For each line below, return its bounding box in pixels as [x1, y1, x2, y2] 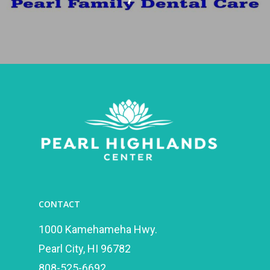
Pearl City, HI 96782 [39, 242, 131, 255]
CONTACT [39, 198, 80, 210]
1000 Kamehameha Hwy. [39, 223, 157, 236]
